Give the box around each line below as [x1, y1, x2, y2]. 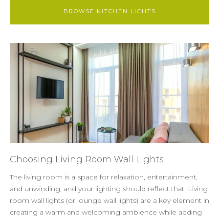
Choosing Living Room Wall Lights [10, 153, 164, 165]
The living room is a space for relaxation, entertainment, [10, 172, 197, 181]
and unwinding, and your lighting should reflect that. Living [10, 184, 208, 193]
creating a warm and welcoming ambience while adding [10, 207, 202, 217]
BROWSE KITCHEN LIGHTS [63, 7, 156, 15]
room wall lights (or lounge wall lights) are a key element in [10, 196, 209, 205]
